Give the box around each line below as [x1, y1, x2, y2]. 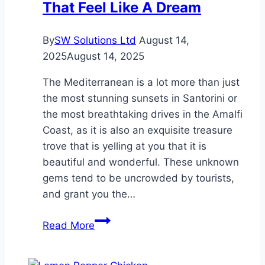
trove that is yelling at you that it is [43, 140, 206, 153]
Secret [94, 214, 125, 226]
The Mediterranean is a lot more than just [43, 76, 240, 89]
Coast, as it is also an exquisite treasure [43, 124, 232, 137]
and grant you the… [43, 188, 135, 201]
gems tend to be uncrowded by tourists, [43, 172, 234, 185]
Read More [43, 219, 95, 232]
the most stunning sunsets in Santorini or [43, 92, 237, 105]
